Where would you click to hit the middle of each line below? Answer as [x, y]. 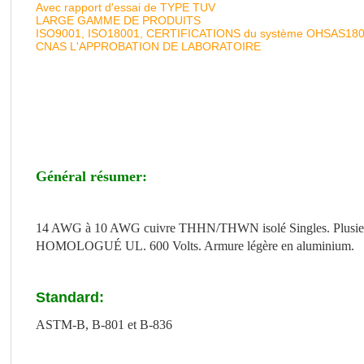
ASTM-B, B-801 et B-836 [104, 325]
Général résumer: [91, 176]
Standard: [70, 297]
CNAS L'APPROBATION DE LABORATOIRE [148, 46]
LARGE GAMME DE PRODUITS [118, 20]
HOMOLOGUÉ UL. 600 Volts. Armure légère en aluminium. [195, 246]
